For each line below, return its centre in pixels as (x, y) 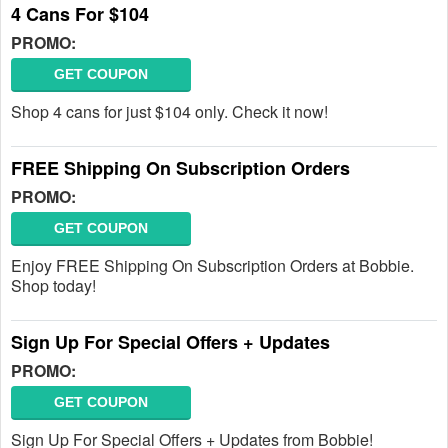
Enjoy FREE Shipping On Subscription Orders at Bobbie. (212, 265)
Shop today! (53, 285)
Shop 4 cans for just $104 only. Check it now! (169, 111)
